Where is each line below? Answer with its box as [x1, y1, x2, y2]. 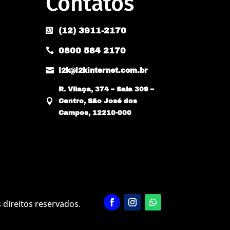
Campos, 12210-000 [59, 109, 132, 117]
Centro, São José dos [59, 97, 138, 105]
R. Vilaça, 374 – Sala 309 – [59, 85, 155, 93]
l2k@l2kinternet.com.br [59, 66, 148, 74]
